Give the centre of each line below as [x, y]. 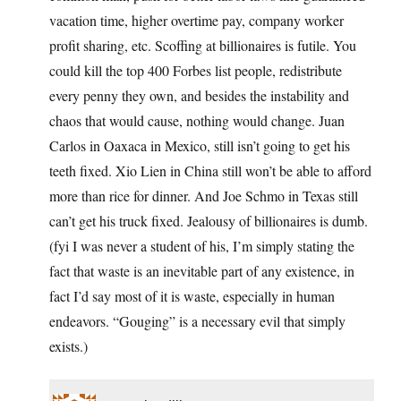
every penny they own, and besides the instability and [199, 96]
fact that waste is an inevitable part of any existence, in [202, 271]
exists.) [68, 346]
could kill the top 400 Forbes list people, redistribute [196, 71]
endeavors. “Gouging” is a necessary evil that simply [197, 321]
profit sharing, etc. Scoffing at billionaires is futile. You [203, 46]
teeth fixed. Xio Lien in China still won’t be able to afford [210, 171]
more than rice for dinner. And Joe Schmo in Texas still [204, 196]
